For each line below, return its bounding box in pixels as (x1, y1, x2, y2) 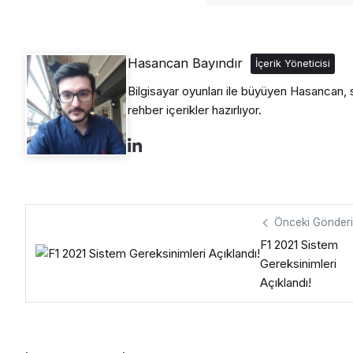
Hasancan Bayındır (128, 54, 243, 71)
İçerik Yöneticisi (255, 58, 330, 70)
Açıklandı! (260, 274, 311, 290)
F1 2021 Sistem (260, 236, 338, 252)
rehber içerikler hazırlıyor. (128, 102, 262, 118)
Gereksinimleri (260, 255, 336, 271)
